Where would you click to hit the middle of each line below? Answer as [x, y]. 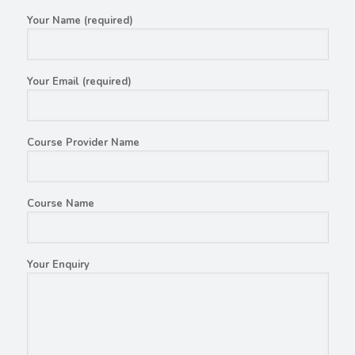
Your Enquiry [58, 265]
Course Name [60, 204]
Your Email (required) [79, 82]
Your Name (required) [80, 21]
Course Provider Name [83, 143]
